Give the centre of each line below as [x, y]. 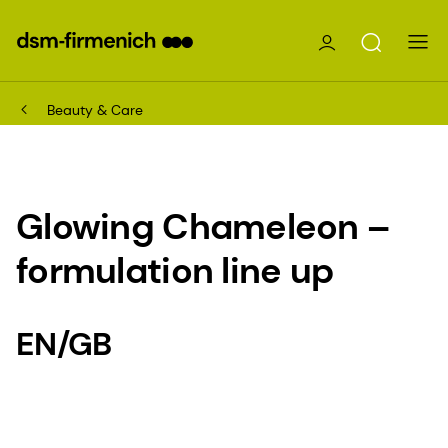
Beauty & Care [95, 109]
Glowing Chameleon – [203, 226]
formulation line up [175, 270]
